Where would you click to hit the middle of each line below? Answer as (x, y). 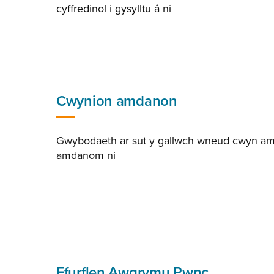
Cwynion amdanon (117, 101)
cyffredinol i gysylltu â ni (114, 9)
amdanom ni (86, 155)
